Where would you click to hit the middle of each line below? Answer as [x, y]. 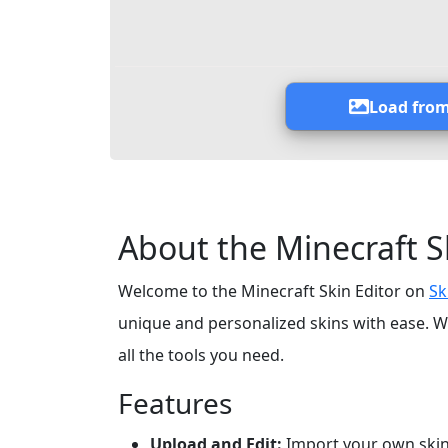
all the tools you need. [201, 355]
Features [175, 403]
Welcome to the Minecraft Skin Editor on [273, 291]
